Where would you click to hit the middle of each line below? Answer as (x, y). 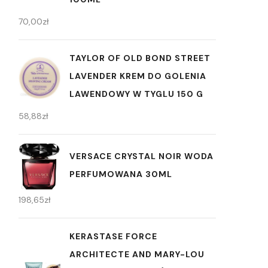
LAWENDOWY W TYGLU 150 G (136, 94)
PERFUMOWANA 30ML (121, 174)
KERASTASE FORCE (113, 237)
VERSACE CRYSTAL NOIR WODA (141, 156)
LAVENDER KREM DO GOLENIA (138, 76)
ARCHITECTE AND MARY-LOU (137, 255)
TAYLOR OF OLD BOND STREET (140, 58)
